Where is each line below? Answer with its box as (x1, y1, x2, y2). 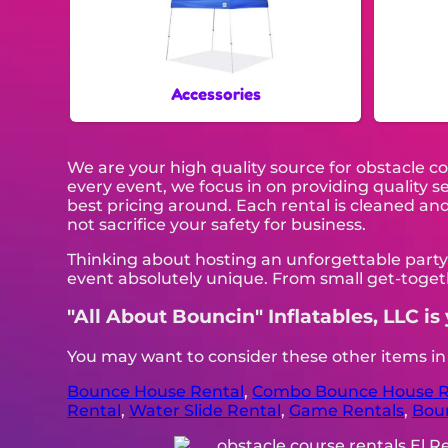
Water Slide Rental (129, 401, 282, 421)
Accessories (170, 83, 261, 104)
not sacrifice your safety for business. (67, 214, 367, 234)
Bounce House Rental (67, 382, 245, 402)
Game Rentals (289, 401, 405, 421)
